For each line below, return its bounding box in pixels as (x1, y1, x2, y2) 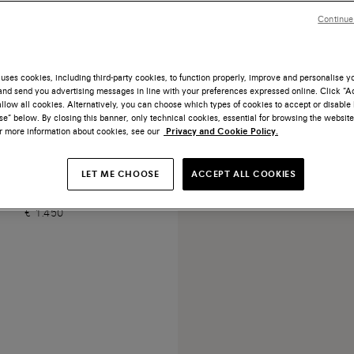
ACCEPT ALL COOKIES (191, 168, 296, 179)
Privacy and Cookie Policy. (164, 126, 278, 137)
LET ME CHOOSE (81, 168, 160, 179)
